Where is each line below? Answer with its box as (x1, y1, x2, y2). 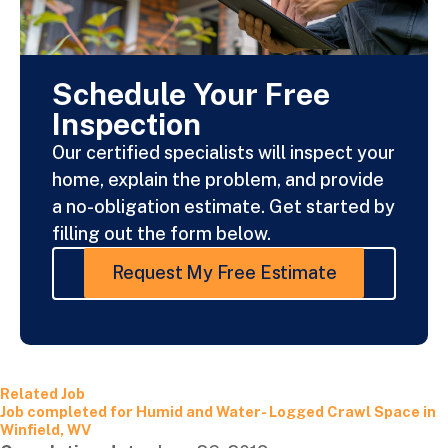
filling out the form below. (52, 222, 271, 244)
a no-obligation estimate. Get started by (52, 195, 395, 217)
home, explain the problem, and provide (52, 168, 384, 190)
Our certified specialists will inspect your (52, 141, 395, 163)
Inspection (52, 105, 201, 142)
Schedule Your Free (52, 75, 330, 112)
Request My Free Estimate (111, 262, 337, 284)
